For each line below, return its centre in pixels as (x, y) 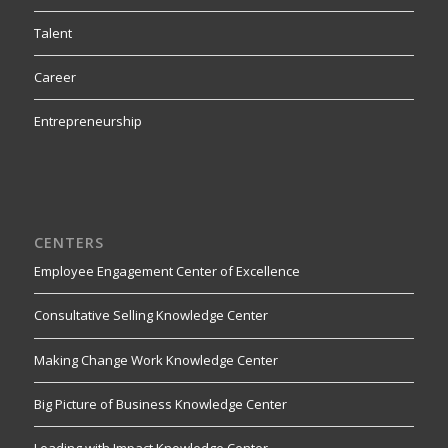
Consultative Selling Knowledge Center (150, 315)
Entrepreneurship (87, 121)
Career (54, 77)
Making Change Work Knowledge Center (155, 359)
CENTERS (68, 243)
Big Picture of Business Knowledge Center (160, 403)
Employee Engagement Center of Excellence (166, 271)
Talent (52, 32)
